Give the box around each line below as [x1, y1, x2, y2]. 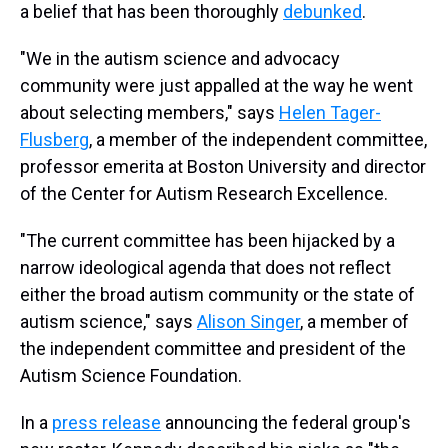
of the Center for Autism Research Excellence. [20, 183, 388, 204]
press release [52, 412, 161, 433]
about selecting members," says [20, 102, 279, 123]
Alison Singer [197, 311, 300, 332]
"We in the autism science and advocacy [20, 48, 340, 69]
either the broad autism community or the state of [20, 284, 415, 305]
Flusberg [20, 129, 89, 150]
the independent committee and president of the [20, 338, 406, 359]
